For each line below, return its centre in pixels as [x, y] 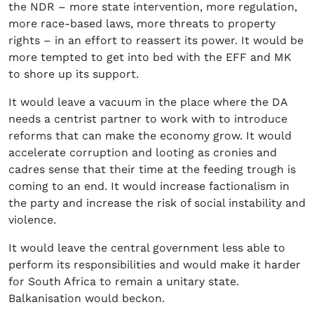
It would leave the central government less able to [147, 248]
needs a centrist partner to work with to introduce [148, 119]
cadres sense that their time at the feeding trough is [152, 170]
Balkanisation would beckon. [87, 299]
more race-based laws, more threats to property [142, 24]
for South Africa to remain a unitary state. [124, 282]
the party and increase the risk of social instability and [157, 203]
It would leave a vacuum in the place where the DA [148, 102]
